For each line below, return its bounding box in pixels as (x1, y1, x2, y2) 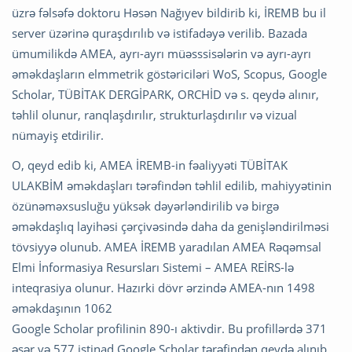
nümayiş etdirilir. (12, 127, 104, 144)
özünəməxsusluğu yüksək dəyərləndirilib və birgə (12, 198, 279, 214)
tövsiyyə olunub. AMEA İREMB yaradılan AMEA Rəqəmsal (12, 239, 321, 255)
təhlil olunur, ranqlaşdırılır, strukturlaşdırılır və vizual (12, 107, 297, 123)
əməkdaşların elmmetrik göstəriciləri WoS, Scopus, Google (12, 66, 327, 82)
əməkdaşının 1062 (12, 300, 112, 317)
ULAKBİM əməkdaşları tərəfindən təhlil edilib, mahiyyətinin (12, 178, 332, 194)
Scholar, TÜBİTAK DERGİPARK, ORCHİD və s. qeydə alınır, (12, 86, 319, 103)
